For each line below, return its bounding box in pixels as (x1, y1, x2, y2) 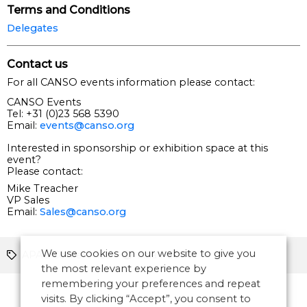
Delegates (7, 21, 58, 34)
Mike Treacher (7, 182, 78, 195)
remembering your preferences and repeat (41, 278, 260, 290)
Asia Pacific (137, 248, 192, 261)
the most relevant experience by (41, 262, 206, 275)
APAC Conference (22, 248, 112, 261)
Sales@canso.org (40, 205, 126, 218)
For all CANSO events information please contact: (7, 75, 255, 88)
